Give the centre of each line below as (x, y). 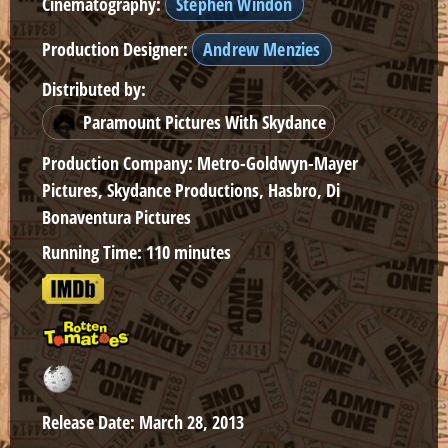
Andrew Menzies (262, 49)
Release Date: (88, 422)
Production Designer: (115, 49)
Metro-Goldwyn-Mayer (275, 163)
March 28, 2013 (189, 422)
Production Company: (117, 163)
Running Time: (92, 252)
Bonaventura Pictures (116, 217)
